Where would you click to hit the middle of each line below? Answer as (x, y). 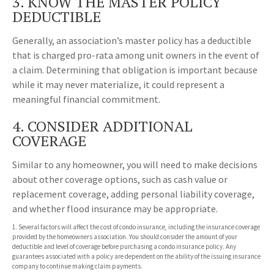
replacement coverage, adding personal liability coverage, (133, 194)
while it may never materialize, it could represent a (118, 85)
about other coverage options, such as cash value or (120, 180)
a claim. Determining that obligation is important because (135, 70)
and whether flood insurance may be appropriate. (115, 209)
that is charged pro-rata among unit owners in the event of (136, 55)
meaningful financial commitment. (86, 99)
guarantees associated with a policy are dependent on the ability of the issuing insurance (136, 257)
